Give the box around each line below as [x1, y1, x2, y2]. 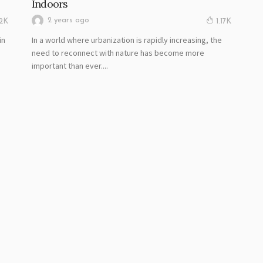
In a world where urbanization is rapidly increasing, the [32, 35, 222, 46]
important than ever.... [32, 60, 108, 72]
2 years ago [48, 16, 89, 24]
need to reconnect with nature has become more [32, 48, 204, 59]
